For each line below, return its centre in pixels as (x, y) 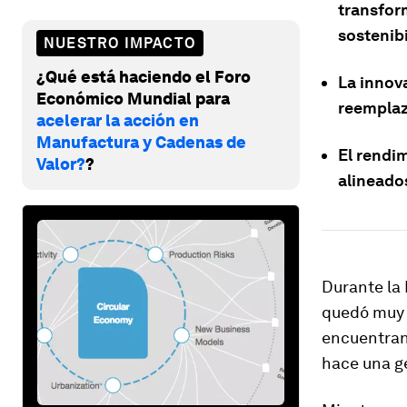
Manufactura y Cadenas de (141, 142)
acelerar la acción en (118, 120)
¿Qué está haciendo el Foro (144, 76)
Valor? (61, 164)
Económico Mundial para (133, 98)
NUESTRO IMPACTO (120, 43)
